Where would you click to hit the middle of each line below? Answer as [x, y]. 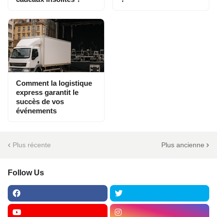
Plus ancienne [183, 145]
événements [36, 111]
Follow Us [26, 173]
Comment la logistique [54, 83]
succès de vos [40, 102]
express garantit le [47, 93]
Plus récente [32, 145]
